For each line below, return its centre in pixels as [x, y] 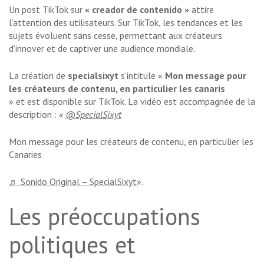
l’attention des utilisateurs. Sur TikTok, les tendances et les [126, 23]
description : [34, 115]
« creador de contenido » [137, 10]
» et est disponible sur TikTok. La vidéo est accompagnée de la [132, 102]
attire [202, 10]
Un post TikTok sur [47, 10]
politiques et [72, 245]
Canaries [25, 155]
